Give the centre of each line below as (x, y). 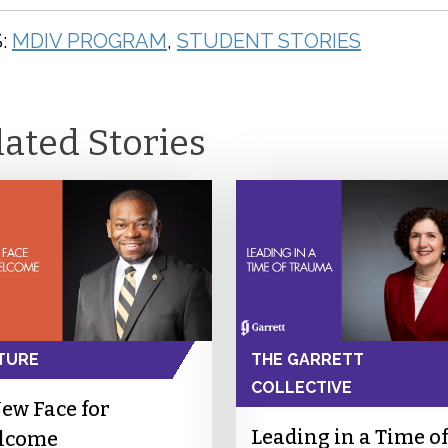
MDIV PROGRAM (89, 41)
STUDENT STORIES (269, 41)
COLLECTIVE (301, 388)
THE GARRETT (307, 360)
